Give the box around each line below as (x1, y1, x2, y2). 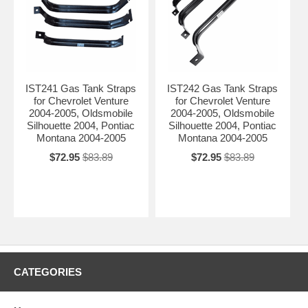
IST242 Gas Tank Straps (167, 82, 278, 95)
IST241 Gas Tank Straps (25, 82, 137, 95)
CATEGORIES (14, 266, 82, 278)
